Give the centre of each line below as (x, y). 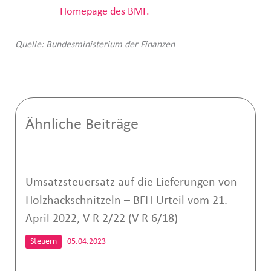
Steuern (43, 241)
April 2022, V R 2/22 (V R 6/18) (101, 219)
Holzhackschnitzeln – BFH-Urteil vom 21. (126, 201)
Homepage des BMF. (104, 11)
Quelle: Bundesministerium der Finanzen (95, 44)
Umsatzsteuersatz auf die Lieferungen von (131, 182)
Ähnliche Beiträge (82, 125)
